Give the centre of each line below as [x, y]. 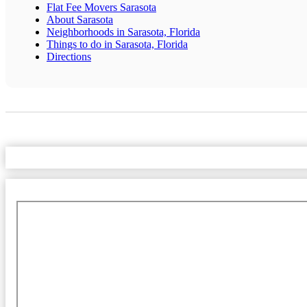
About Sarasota [80, 19]
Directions [69, 56]
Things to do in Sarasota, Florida [117, 44]
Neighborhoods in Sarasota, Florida [123, 32]
